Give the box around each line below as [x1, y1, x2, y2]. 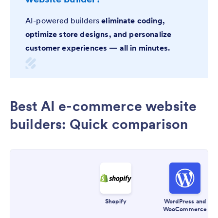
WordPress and [163, 197, 206, 205]
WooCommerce [163, 205, 207, 213]
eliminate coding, [101, 16, 165, 26]
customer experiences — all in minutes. [25, 43, 170, 53]
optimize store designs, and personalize [25, 29, 172, 39]
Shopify [105, 197, 127, 205]
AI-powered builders [25, 16, 102, 26]
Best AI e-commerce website [10, 97, 197, 115]
